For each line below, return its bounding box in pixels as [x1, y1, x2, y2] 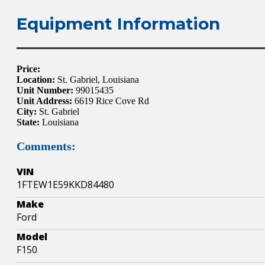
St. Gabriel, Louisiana [55, 74, 139, 85]
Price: [17, 63, 40, 74]
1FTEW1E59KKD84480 [17, 177, 114, 191]
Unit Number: [17, 85, 73, 95]
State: [17, 117, 40, 127]
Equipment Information [17, 13, 220, 34]
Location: [17, 74, 55, 85]
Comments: [17, 139, 76, 153]
